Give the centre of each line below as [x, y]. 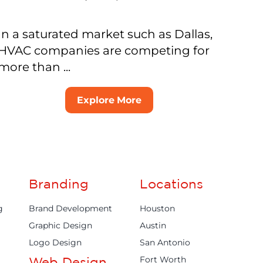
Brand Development [70, 209]
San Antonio [165, 243]
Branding [58, 184]
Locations [172, 184]
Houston [158, 209]
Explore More [109, 100]
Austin [153, 226]
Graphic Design [60, 226]
